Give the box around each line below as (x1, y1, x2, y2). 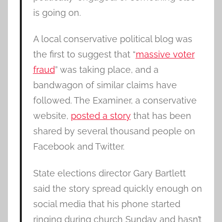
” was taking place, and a (55, 64, 159, 75)
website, (33, 111, 71, 121)
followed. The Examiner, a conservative (33, 95, 197, 106)
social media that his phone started (33, 198, 180, 209)
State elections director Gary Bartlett (33, 167, 186, 178)
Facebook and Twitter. (33, 141, 124, 152)
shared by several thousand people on (33, 126, 195, 137)
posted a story (70, 111, 131, 121)
